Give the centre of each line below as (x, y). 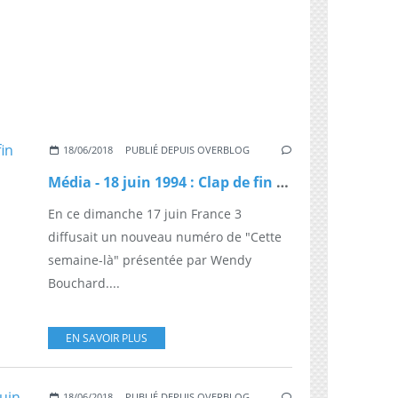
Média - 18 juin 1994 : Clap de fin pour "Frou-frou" (283, 182)
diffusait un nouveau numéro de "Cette (165, 236)
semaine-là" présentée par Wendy (150, 259)
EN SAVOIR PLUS (107, 338)
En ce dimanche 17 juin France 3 (145, 213)
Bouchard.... (84, 283)
